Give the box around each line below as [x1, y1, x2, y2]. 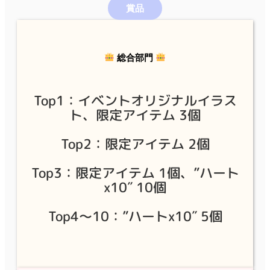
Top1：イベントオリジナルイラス [33, 91, 237, 110]
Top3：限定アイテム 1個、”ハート [31, 163, 239, 182]
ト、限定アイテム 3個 [69, 105, 201, 124]
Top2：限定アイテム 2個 [60, 134, 210, 153]
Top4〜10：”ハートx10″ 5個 [48, 207, 222, 225]
